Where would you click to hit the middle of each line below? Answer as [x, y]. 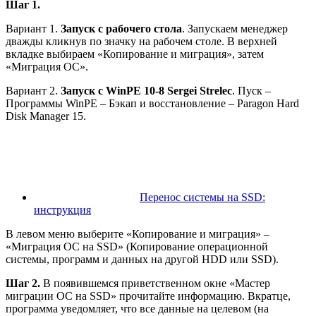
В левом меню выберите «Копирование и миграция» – [138, 234]
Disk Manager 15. [46, 116]
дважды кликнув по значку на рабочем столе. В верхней [141, 42]
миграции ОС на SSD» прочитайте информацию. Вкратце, [148, 296]
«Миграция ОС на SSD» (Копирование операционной [137, 247]
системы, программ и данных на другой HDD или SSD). [142, 260]
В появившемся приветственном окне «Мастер [155, 284]
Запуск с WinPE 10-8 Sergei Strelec [146, 91]
